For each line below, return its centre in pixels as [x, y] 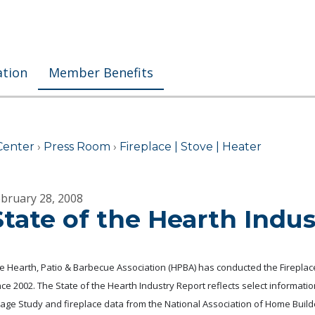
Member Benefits [101, 72]
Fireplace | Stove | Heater [191, 147]
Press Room [77, 147]
